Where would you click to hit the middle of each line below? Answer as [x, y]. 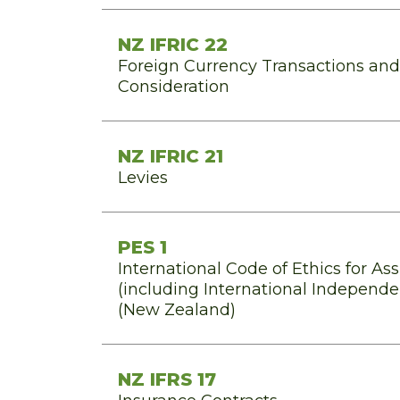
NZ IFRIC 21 [171, 156]
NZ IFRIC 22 [173, 45]
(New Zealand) [177, 310]
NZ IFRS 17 [167, 379]
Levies [143, 178]
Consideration [174, 87]
